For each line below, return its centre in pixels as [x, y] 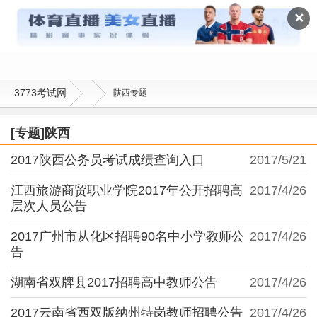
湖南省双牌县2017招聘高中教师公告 [114, 282]
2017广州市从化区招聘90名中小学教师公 [127, 236]
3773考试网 [40, 92]
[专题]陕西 [40, 133]
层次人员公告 [49, 206]
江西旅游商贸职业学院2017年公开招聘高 [127, 190]
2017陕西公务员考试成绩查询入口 [108, 160]
